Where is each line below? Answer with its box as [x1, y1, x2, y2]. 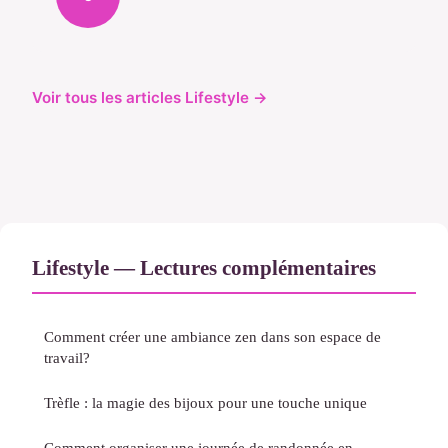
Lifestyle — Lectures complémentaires [32, 256, 376, 280]
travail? [44, 349, 90, 367]
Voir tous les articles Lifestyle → [32, 88, 268, 108]
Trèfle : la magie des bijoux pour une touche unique [44, 394, 367, 412]
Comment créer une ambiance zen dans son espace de [44, 328, 381, 346]
